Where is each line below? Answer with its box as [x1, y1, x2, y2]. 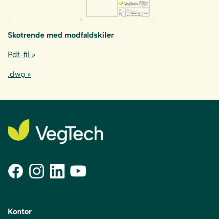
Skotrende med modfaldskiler [8, 30, 114, 40]
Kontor [8, 207, 32, 216]
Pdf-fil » [8, 50, 35, 59]
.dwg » [8, 69, 31, 79]
